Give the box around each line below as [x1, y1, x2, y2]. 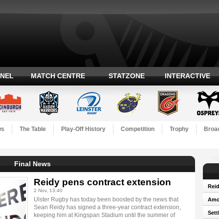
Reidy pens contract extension [33, 177, 171, 187]
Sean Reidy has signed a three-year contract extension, [33, 204, 181, 210]
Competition [120, 126, 154, 132]
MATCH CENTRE [31, 72, 85, 80]
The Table [19, 126, 46, 132]
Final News [14, 160, 51, 168]
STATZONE [108, 72, 145, 80]
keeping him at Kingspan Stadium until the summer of [33, 212, 175, 218]
